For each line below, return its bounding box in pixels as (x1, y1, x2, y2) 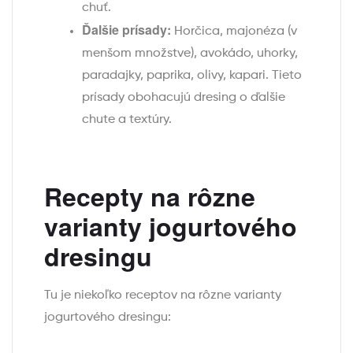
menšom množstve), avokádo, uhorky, (82, 46, 298, 60)
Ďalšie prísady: (82, 20, 171, 39)
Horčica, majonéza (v (171, 24, 297, 38)
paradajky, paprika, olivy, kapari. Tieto (82, 69, 302, 82)
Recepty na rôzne (44, 177, 255, 214)
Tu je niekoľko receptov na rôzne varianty (44, 288, 281, 302)
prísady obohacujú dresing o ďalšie (82, 91, 285, 104)
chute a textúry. (82, 113, 172, 126)
